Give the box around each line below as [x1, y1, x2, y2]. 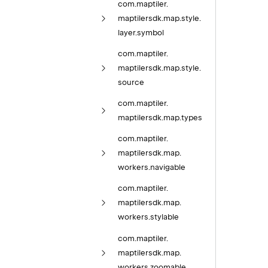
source [117, 77, 144, 87]
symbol [136, 28, 164, 37]
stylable [150, 212, 179, 222]
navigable [150, 163, 185, 172]
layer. [117, 28, 137, 37]
